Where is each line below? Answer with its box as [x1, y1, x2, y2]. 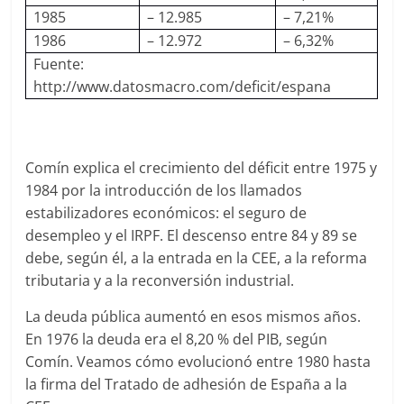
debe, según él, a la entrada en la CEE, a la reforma [25, 248, 368, 268]
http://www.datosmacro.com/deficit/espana [32, 77, 331, 96]
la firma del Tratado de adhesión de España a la [25, 374, 348, 394]
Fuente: [32, 54, 84, 74]
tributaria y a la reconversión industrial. [25, 271, 295, 290]
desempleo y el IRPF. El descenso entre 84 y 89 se [25, 225, 358, 245]
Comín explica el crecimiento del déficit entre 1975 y [25, 158, 378, 178]
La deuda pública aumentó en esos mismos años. [25, 307, 362, 326]
